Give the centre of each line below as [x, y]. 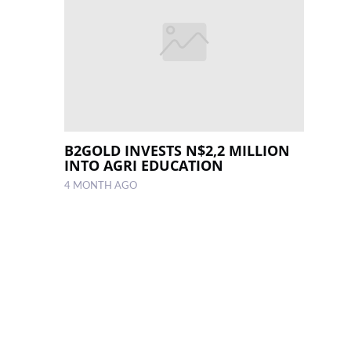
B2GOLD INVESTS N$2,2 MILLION [177, 151]
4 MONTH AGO [101, 186]
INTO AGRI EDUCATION [144, 166]
